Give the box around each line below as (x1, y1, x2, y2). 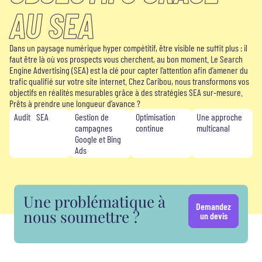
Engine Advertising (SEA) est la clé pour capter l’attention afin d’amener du (9, 64, 248, 75)
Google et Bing (75, 133, 121, 144)
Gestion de (75, 111, 109, 122)
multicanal (196, 122, 230, 133)
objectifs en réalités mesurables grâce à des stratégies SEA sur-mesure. (9, 87, 243, 98)
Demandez (196, 201, 232, 212)
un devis (199, 210, 227, 221)
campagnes (75, 122, 118, 133)
